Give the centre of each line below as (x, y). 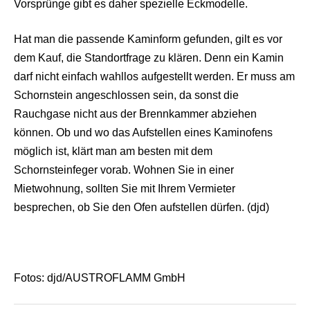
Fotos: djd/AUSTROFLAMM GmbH (100, 277)
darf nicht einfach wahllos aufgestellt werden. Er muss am (154, 76)
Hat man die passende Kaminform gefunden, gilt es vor (148, 39)
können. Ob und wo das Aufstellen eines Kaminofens (143, 132)
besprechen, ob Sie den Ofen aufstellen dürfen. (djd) (142, 207)
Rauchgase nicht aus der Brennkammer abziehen (135, 113)
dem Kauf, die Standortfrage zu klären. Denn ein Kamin (149, 57)
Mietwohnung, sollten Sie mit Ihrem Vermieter (125, 188)
